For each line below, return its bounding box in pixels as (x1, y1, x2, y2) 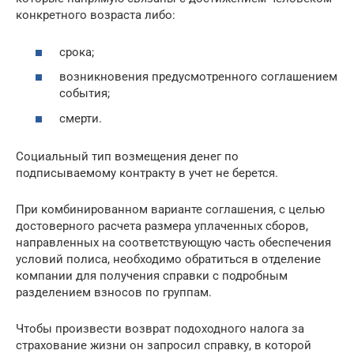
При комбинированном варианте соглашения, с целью (16, 201, 325, 217)
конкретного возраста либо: (16, 8, 175, 23)
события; (59, 86, 110, 101)
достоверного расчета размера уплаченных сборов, (16, 218, 308, 233)
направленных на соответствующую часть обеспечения (16, 235, 331, 250)
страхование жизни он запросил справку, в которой (16, 337, 311, 352)
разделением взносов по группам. (16, 284, 212, 299)
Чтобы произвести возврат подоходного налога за (16, 321, 304, 336)
